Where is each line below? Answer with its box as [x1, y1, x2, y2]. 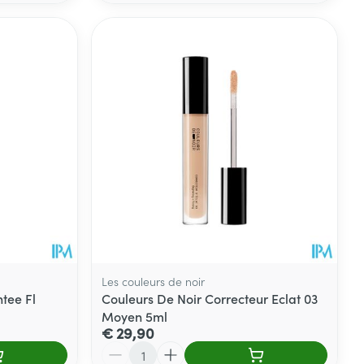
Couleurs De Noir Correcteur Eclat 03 [102, 288, 318, 307]
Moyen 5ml [102, 306, 168, 325]
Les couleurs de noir [102, 272, 206, 289]
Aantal [101, 339, 141, 357]
